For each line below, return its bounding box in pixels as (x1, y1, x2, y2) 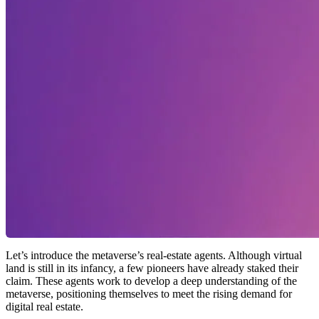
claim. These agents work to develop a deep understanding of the (6, 274, 297, 287)
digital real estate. (6, 300, 83, 313)
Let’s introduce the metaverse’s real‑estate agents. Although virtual (6, 249, 302, 261)
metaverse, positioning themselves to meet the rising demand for (6, 287, 292, 300)
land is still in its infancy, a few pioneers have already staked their (6, 261, 298, 274)
